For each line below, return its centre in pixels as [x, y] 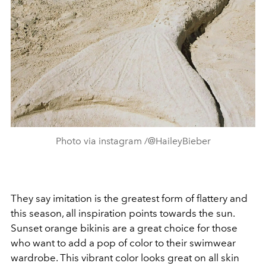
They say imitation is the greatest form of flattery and [129, 198]
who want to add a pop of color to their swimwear [123, 243]
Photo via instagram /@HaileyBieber [133, 141]
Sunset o [31, 228]
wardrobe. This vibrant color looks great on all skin [125, 257]
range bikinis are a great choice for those [144, 228]
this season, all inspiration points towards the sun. [123, 213]
